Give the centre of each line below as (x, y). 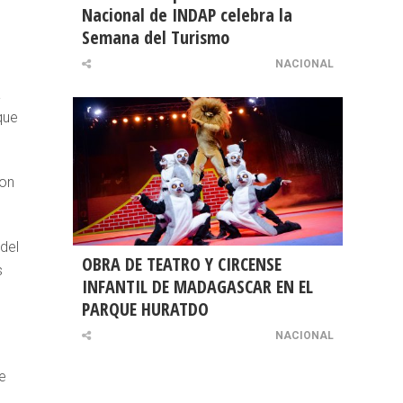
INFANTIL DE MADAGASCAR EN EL (197, 287)
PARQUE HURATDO (145, 309)
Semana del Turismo (156, 38)
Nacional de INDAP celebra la (187, 15)
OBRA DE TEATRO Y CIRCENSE (182, 264)
